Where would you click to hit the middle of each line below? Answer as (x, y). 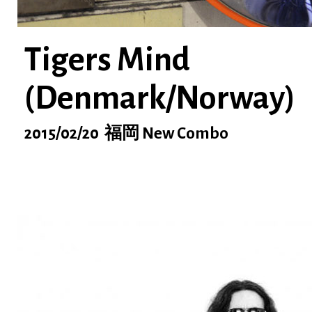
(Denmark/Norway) (160, 98)
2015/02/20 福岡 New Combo (126, 133)
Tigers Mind (107, 60)
